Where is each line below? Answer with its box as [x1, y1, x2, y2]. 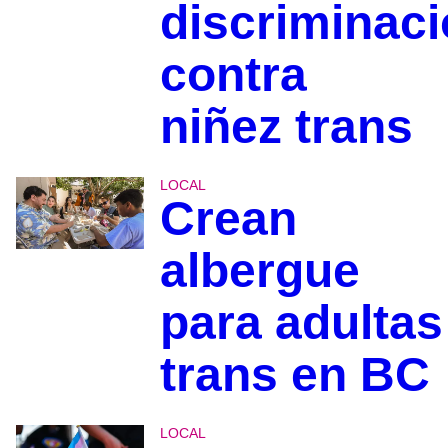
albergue [159, 243, 360, 297]
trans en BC [159, 347, 430, 401]
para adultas [159, 295, 443, 349]
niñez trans [159, 99, 413, 153]
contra [159, 47, 307, 101]
